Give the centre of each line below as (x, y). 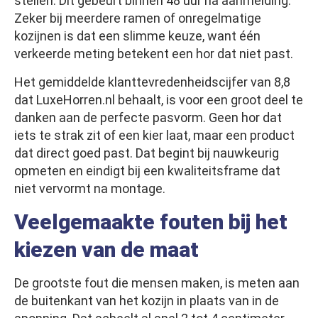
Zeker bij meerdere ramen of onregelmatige (138, 18)
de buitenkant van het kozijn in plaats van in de (147, 301)
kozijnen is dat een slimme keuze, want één (137, 36)
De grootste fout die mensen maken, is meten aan (157, 283)
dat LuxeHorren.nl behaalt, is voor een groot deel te (159, 100)
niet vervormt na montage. (90, 189)
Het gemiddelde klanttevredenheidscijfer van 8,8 (152, 82)
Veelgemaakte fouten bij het (151, 222)
